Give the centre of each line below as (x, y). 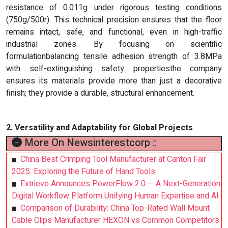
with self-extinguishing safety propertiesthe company (114, 69)
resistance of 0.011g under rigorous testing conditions (114, 8)
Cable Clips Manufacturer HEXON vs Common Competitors (116, 221)
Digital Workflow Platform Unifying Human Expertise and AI (115, 196)
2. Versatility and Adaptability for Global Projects (99, 128)
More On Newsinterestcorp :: (89, 143)
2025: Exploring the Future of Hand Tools (83, 172)
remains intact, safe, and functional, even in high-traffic (114, 32)
